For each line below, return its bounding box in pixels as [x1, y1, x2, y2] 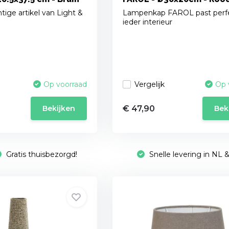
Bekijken [42, 104, 75, 113]
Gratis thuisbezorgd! [4, 150, 78, 159]
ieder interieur [122, 17, 172, 27]
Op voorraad [43, 80, 87, 89]
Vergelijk [134, 79, 165, 89]
